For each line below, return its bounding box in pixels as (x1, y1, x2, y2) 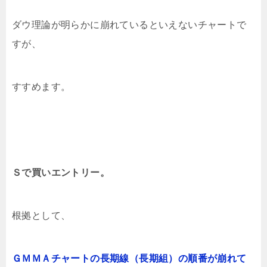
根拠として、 (12, 210, 71, 221)
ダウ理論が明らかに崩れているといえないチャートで (12, 20, 247, 30)
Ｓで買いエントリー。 (12, 167, 110, 178)
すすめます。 (12, 82, 71, 92)
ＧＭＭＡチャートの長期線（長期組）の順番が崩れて (12, 253, 247, 264)
